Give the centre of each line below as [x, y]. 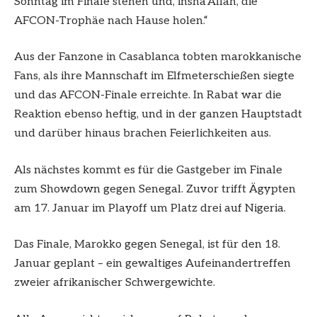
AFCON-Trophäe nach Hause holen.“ [111, 21]
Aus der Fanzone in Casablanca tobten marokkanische [158, 57]
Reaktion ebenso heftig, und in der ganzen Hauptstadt [158, 115]
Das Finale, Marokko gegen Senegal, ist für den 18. [147, 245]
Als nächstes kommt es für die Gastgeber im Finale [148, 170]
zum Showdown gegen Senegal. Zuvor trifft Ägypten [155, 189]
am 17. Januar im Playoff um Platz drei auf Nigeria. [150, 208]
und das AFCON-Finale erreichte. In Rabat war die [148, 96]
